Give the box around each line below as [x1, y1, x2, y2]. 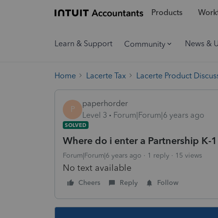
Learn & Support [54, 39, 112, 48]
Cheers [78, 178, 100, 187]
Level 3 [82, 110, 107, 120]
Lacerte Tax [86, 71, 126, 80]
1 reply [147, 151, 169, 160]
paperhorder [82, 98, 128, 108]
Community [124, 39, 165, 49]
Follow [157, 178, 179, 187]
